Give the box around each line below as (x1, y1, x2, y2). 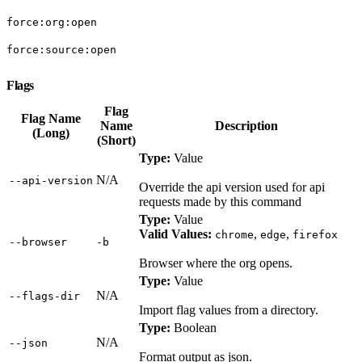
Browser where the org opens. (139, 255, 293, 270)
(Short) (96, 133, 136, 147)
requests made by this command (139, 194, 301, 208)
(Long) (32, 125, 69, 140)
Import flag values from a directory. (139, 302, 318, 317)
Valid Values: (139, 226, 212, 241)
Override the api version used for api (139, 179, 325, 194)
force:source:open (6, 43, 116, 56)
